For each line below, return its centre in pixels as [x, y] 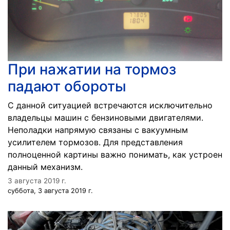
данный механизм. [45, 167]
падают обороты [67, 86]
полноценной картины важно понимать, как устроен [115, 155]
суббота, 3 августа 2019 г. [50, 191]
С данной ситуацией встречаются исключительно [110, 105]
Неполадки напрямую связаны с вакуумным [98, 130]
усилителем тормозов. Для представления [95, 142]
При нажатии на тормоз [92, 69]
